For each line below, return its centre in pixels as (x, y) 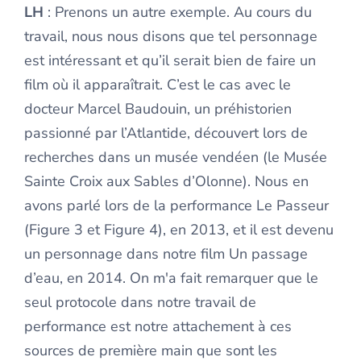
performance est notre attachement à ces (158, 327)
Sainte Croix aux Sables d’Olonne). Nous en (166, 182)
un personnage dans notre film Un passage (166, 254)
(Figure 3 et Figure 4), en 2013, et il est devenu (179, 230)
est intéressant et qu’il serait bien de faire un (170, 61)
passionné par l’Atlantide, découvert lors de (166, 133)
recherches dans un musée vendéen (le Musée (176, 158)
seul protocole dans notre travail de (140, 303)
